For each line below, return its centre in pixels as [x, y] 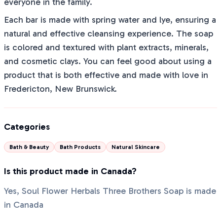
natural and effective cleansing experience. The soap [109, 34]
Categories [27, 127]
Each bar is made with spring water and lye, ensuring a [110, 20]
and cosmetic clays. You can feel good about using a [108, 61]
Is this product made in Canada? [70, 171]
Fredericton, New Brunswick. [60, 89]
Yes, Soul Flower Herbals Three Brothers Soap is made [110, 191]
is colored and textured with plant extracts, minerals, [106, 47]
